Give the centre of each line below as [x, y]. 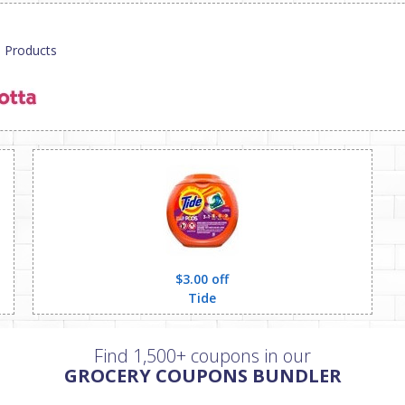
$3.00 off [202, 279]
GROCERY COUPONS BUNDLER [202, 376]
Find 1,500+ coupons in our [202, 356]
